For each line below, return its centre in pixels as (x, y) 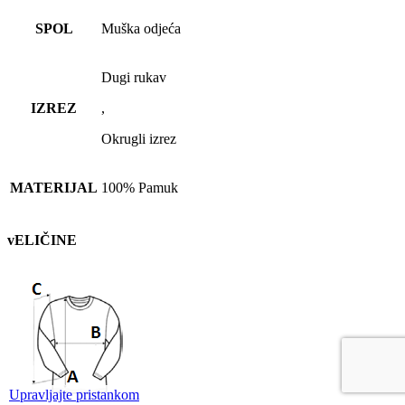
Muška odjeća (141, 28)
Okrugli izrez (139, 139)
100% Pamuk (140, 188)
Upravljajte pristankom (74, 395)
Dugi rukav (134, 77)
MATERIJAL (54, 188)
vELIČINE (42, 240)
